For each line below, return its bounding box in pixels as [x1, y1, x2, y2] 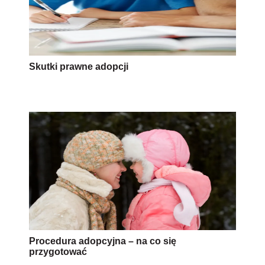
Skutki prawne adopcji [29, 62, 128, 72]
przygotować [29, 247, 87, 257]
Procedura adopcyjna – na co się [29, 236, 176, 247]
